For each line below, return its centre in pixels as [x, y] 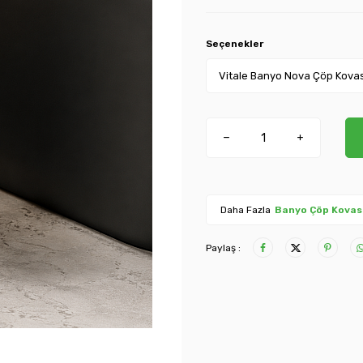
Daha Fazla [246, 210]
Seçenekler [235, 44]
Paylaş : [223, 248]
